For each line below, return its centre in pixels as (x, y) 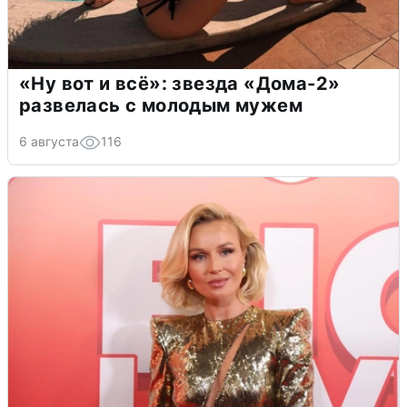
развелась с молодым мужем (161, 106)
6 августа (49, 142)
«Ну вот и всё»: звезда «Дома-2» (180, 84)
